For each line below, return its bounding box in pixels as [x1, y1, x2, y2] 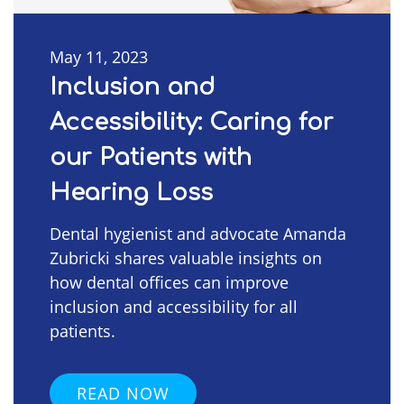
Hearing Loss [50, 179, 213, 206]
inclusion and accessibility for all [50, 295, 298, 317]
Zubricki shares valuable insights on [50, 246, 322, 269]
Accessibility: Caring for [50, 108, 334, 135]
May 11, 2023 [50, 45, 148, 68]
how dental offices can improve [50, 271, 289, 293]
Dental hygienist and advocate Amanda [50, 222, 346, 244]
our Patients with [50, 143, 252, 170]
